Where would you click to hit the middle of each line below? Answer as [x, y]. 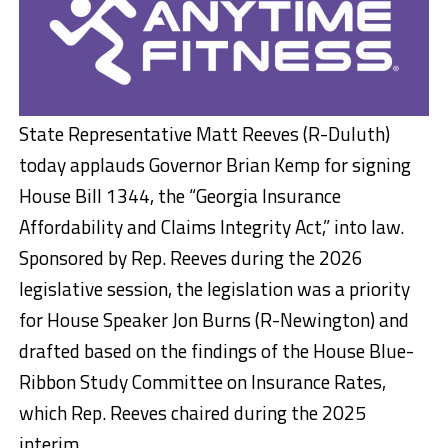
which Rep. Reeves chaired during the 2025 [192, 412]
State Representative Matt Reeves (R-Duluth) [204, 133]
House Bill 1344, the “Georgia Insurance [179, 195]
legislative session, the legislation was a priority [214, 288]
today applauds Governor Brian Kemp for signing [214, 164]
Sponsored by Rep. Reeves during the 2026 [190, 257]
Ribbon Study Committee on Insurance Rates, [202, 381]
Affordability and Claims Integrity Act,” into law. [211, 226]
